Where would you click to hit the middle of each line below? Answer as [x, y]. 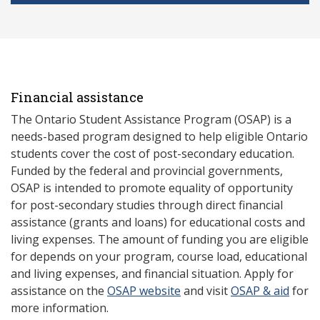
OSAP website [144, 291]
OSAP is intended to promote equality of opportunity [152, 188]
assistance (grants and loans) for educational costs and [158, 222]
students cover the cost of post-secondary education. [152, 154]
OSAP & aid [260, 291]
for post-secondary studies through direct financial [147, 205]
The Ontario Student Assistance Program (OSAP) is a [151, 120]
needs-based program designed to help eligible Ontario [159, 137]
